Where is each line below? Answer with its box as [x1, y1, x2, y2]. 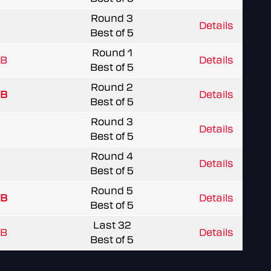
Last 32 [93, 219, 131, 231]
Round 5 [91, 184, 133, 197]
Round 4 [91, 150, 133, 162]
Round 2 [91, 81, 133, 93]
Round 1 [91, 47, 132, 59]
